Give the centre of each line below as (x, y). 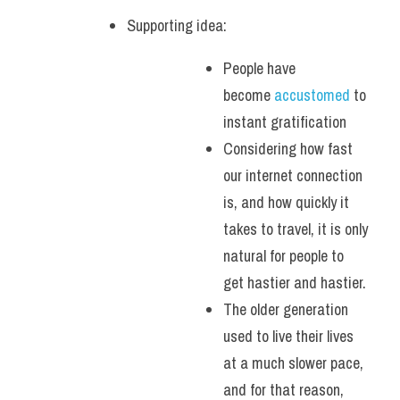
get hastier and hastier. (295, 283)
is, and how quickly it (286, 202)
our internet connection (293, 175)
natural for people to (283, 256)
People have (259, 68)
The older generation (286, 309)
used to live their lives (288, 336)
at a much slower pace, (293, 363)
